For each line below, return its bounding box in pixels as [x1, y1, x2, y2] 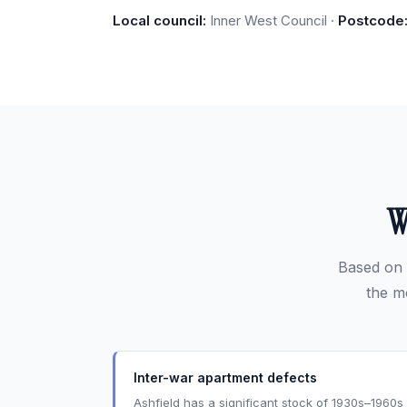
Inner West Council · [206, 12, 338, 29]
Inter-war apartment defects [134, 370, 317, 385]
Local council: [113, 12, 206, 29]
